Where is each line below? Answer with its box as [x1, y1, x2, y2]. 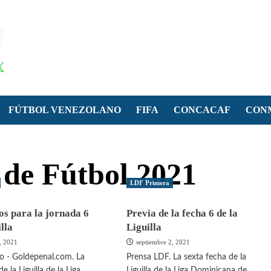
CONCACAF [174, 104, 230, 115]
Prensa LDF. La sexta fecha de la [126, 252, 246, 261]
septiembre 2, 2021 [135, 238, 190, 246]
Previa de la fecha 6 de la [126, 207, 238, 219]
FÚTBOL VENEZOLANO [8, 104, 121, 115]
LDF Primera [129, 178, 169, 186]
